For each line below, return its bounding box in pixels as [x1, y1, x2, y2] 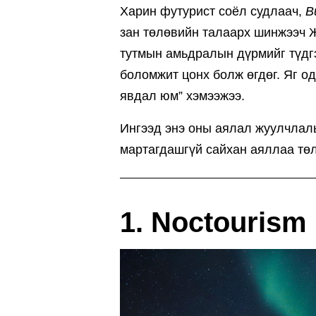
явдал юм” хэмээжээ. [120, 89, 245, 103]
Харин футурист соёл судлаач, [120, 4, 305, 18]
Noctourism [151, 207, 307, 238]
